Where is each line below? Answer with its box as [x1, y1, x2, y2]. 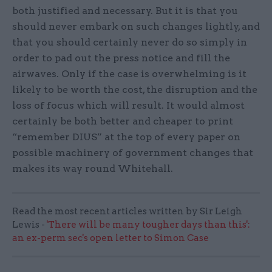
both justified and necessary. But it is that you [12, 4, 238, 16]
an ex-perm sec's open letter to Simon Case [12, 232, 209, 243]
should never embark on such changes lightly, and [12, 20, 260, 32]
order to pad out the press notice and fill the [12, 52, 230, 64]
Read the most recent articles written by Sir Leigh [12, 205, 242, 217]
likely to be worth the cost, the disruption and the [12, 83, 257, 95]
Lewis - [12, 219, 47, 230]
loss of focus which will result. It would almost [12, 99, 245, 111]
